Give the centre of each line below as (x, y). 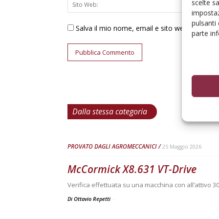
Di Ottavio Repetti (90, 199)
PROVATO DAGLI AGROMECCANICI (112, 146)
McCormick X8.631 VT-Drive (132, 169)
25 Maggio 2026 (182, 146)
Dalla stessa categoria (110, 111)
